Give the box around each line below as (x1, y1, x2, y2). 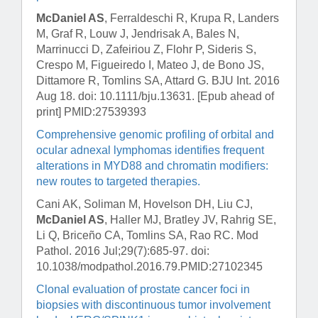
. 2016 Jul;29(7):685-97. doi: (69, 245, 209, 258)
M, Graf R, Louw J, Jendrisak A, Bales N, (36, 28, 239, 40)
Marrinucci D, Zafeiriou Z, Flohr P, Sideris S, (36, 43, 256, 56)
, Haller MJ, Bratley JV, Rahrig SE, (104, 214, 276, 226)
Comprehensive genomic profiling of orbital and (36, 128, 274, 141)
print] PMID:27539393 (36, 106, 146, 119)
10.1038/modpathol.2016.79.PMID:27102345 (36, 261, 263, 273)
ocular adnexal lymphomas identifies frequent (36, 144, 264, 157)
